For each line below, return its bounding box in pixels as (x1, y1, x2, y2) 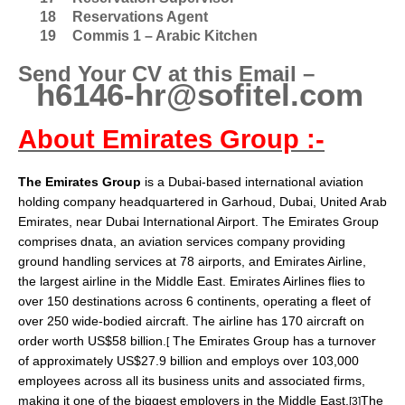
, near (69, 214, 106, 229)
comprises (18, 234, 80, 249)
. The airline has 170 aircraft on (185, 314, 364, 328)
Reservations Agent (72, 9, 208, 24)
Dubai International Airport (106, 214, 255, 229)
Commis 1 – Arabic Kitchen (72, 28, 258, 43)
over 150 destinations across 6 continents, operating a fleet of (18, 294, 371, 308)
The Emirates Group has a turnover (169, 334, 376, 348)
